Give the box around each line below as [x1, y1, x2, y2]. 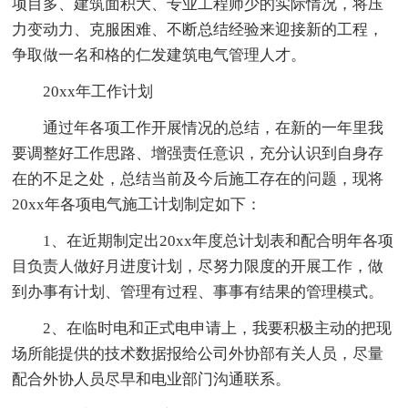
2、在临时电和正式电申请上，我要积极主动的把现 [43, 320, 393, 338]
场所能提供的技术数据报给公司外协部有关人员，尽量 [12, 345, 384, 363]
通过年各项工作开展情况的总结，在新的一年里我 [43, 119, 384, 138]
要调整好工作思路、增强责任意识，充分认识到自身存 [12, 145, 384, 163]
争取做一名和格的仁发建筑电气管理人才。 [12, 46, 307, 65]
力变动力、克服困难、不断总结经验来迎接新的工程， [12, 21, 384, 39]
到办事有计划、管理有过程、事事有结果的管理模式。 [12, 283, 384, 301]
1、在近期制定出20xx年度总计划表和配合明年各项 [43, 232, 394, 250]
